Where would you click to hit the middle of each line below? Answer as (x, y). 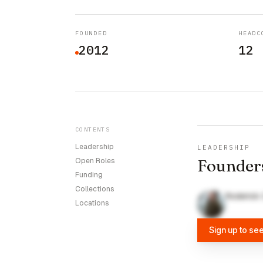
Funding (89, 175)
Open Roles (95, 161)
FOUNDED (91, 33)
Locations (92, 203)
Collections (95, 189)
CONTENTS (93, 129)
